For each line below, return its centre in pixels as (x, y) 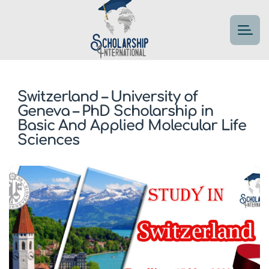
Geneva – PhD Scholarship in (115, 111)
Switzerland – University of (107, 97)
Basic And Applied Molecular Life (132, 126)
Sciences (48, 140)
